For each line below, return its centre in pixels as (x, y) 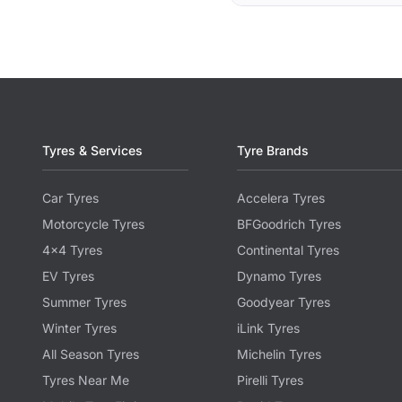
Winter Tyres (79, 328)
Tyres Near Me (86, 380)
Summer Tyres (84, 302)
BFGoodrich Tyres (289, 224)
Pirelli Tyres (271, 380)
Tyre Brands (273, 151)
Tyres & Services (92, 151)
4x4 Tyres (72, 250)
